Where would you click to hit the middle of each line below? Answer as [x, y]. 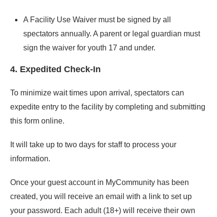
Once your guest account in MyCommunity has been [100, 182]
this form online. [37, 121]
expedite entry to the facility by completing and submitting [108, 107]
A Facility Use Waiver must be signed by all [97, 20]
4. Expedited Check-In [55, 69]
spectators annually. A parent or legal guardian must [112, 34]
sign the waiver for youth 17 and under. [89, 48]
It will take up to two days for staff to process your [93, 145]
